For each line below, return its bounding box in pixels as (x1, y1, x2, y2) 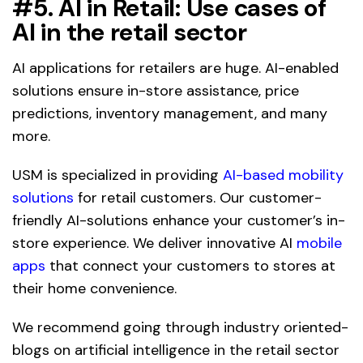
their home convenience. (12, 278, 177, 298)
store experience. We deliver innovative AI (12, 233, 297, 253)
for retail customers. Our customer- (78, 187, 322, 207)
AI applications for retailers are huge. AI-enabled (12, 58, 339, 78)
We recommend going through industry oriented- (12, 317, 348, 337)
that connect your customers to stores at (49, 255, 335, 275)
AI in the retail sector (12, 15, 247, 48)
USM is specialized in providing (12, 164, 223, 185)
